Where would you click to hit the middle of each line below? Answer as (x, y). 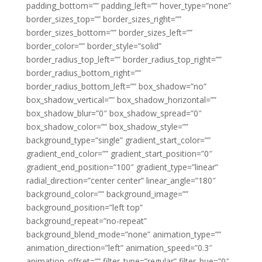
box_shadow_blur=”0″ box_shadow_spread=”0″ (114, 113)
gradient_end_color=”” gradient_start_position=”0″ (119, 154)
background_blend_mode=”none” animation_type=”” (123, 234)
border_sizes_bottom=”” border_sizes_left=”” (109, 32)
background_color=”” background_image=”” (107, 194)
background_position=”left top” (84, 207)
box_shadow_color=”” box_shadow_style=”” (107, 127)
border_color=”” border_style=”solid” (94, 46)
